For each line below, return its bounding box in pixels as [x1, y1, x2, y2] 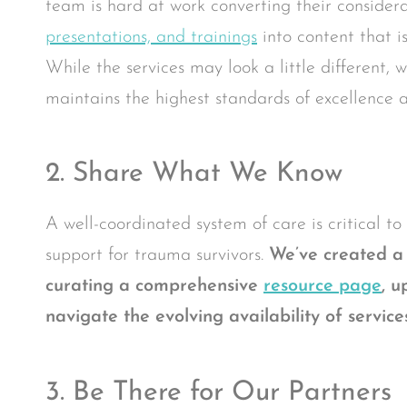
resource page [263, 277, 382, 296]
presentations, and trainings [45, 28, 257, 47]
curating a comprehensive [45, 277, 263, 296]
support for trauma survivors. [45, 246, 269, 265]
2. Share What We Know [45, 160, 342, 189]
